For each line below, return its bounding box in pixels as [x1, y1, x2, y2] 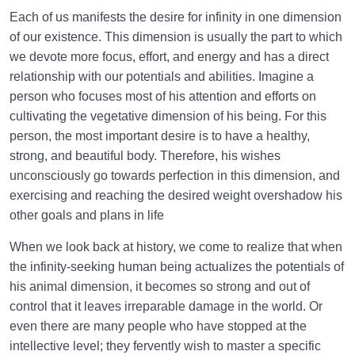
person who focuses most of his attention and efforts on [10, 90, 316, 104]
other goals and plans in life [10, 208, 164, 223]
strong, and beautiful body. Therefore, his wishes [10, 149, 281, 163]
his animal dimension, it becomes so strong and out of [10, 279, 310, 293]
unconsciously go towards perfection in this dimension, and [10, 169, 340, 183]
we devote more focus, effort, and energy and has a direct [10, 50, 329, 64]
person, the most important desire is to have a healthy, [10, 129, 310, 143]
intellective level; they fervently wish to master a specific [10, 338, 321, 353]
